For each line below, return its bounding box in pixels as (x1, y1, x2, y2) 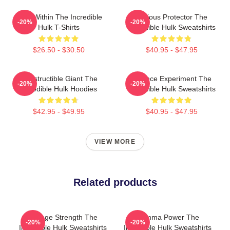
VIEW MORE (94, 138, 136, 145)
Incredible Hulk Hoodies (20, 85, 97, 93)
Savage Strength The (28, 213, 98, 221)
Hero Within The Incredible (15, 13, 102, 21)
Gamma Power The (136, 213, 199, 221)
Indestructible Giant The (20, 74, 98, 83)
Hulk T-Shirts (37, 23, 80, 31)
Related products (73, 177, 157, 188)
